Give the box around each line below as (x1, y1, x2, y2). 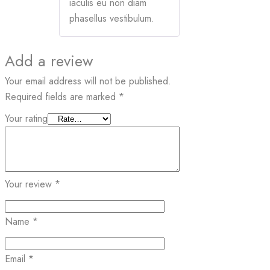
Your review (5, 177, 55, 191)
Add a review (5, 49, 93, 72)
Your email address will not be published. (5, 74, 171, 88)
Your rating (5, 111, 48, 125)
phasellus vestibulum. (69, 11, 154, 25)
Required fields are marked (5, 89, 119, 104)
